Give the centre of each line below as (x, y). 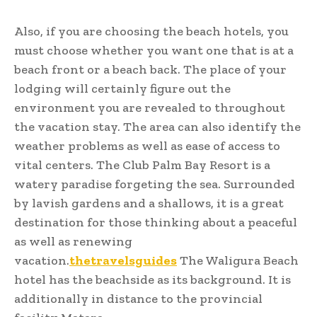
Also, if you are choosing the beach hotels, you (151, 31)
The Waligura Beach (238, 260)
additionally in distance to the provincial (138, 298)
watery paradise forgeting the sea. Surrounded (155, 184)
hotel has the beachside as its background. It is (152, 279)
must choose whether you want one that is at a (154, 50)
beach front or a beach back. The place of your (150, 69)
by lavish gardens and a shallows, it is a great (149, 203)
